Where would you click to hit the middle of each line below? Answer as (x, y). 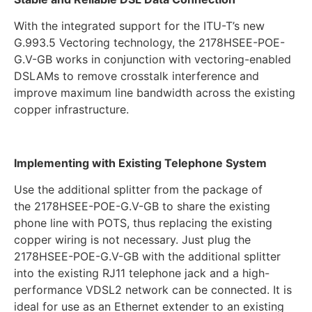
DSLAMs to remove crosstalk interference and (136, 76)
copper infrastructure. (71, 109)
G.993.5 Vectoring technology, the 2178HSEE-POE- (149, 42)
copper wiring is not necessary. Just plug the (132, 240)
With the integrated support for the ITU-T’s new (139, 25)
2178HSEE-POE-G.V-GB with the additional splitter (147, 257)
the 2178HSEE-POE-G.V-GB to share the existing (142, 206)
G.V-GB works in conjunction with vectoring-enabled (153, 59)
